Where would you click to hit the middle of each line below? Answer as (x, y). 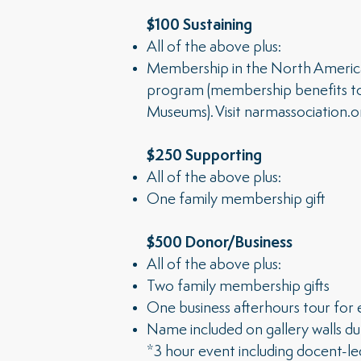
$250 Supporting (204, 156)
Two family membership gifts (238, 287)
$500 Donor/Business (220, 243)
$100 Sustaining (199, 26)
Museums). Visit (195, 113)
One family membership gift (236, 200)
